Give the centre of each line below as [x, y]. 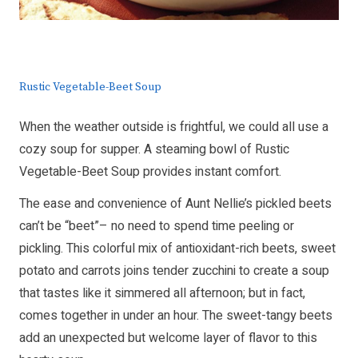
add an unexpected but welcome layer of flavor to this [168, 338]
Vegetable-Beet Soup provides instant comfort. [150, 172]
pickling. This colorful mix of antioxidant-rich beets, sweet [177, 249]
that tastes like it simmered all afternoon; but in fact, [162, 294]
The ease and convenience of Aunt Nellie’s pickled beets [175, 204]
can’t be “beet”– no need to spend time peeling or [157, 227]
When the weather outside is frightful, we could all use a [174, 127]
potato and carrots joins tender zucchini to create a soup [174, 271]
